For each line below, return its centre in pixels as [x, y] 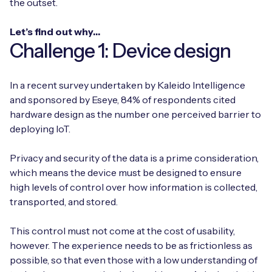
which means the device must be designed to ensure [126, 173]
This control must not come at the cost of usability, [122, 231]
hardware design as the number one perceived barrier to [135, 114]
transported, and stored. [64, 202]
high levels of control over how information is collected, [134, 187]
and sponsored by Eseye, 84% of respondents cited [123, 100]
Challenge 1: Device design [121, 51]
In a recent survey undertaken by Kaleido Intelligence [127, 85]
